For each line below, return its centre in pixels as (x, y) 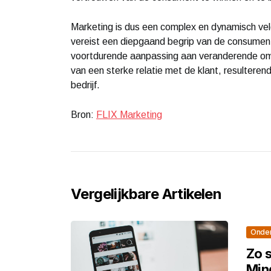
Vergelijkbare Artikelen (146, 194)
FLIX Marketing (129, 114)
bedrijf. (85, 85)
